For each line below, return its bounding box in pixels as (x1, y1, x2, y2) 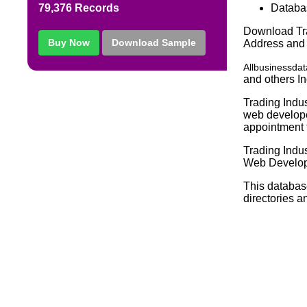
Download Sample (112, 37, 197, 49)
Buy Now (48, 37, 90, 49)
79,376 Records (38, 1, 120, 14)
